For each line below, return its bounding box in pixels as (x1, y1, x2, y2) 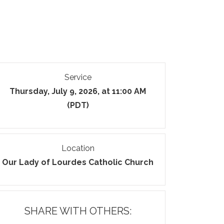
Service (64, 72, 91, 82)
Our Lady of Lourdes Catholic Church (2, 157, 154, 167)
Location (61, 143, 94, 153)
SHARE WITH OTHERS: (24, 205, 131, 217)
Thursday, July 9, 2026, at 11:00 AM (9, 86, 146, 96)
